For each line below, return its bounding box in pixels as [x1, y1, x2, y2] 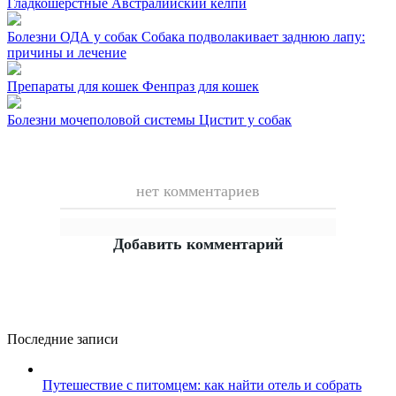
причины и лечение [7, 44, 126, 60]
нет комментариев [136, 181, 260, 200]
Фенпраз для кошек [142, 78, 259, 94]
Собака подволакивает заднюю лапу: [141, 28, 365, 44]
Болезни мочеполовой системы [7, 111, 199, 127]
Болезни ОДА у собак [7, 28, 141, 44]
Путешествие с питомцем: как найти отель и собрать [42, 377, 362, 392]
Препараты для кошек [7, 78, 142, 94]
